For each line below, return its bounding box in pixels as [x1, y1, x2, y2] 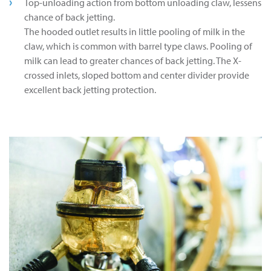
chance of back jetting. [24, 11, 115, 24]
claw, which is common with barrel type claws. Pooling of [24, 40, 252, 53]
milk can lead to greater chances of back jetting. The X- [24, 54, 241, 67]
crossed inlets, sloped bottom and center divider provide [24, 69, 249, 82]
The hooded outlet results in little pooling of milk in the [24, 25, 245, 38]
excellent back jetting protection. [24, 83, 156, 96]
